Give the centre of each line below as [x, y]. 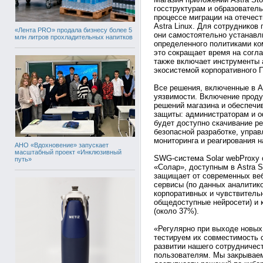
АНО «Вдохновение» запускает [62, 145]
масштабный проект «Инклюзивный [68, 152]
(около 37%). [176, 211]
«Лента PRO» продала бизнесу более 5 [73, 30]
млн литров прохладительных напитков [74, 37]
